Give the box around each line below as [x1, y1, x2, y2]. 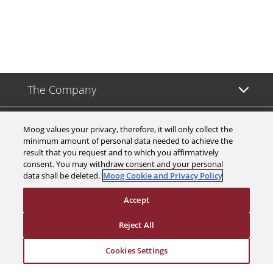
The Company [27, 82, 96, 97]
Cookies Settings [105, 245, 168, 256]
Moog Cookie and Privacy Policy [103, 170, 223, 181]
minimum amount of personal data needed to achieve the [23, 135, 233, 146]
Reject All [118, 219, 155, 230]
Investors [27, 116, 73, 131]
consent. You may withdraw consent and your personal [23, 158, 224, 169]
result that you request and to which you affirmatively [23, 147, 219, 158]
